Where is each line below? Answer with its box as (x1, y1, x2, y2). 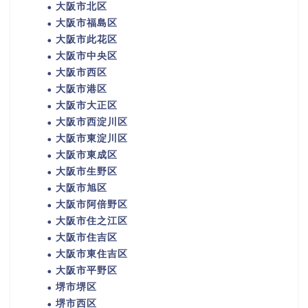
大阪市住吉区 (56, 232, 118, 243)
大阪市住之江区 (56, 216, 128, 227)
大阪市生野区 (56, 166, 118, 177)
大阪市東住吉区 (56, 249, 128, 260)
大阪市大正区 (56, 100, 118, 111)
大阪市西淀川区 (56, 117, 128, 128)
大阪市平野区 (56, 265, 118, 276)
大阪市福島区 (56, 18, 118, 29)
